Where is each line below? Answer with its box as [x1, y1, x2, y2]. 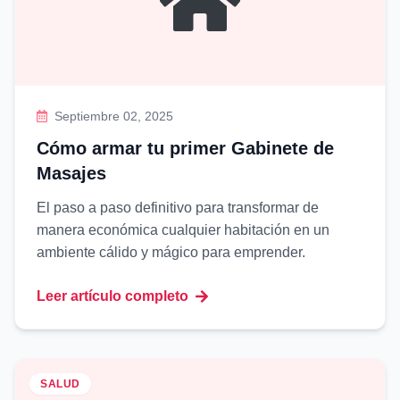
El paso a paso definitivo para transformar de [37, 200, 319, 215]
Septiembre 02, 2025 [54, 109, 174, 123]
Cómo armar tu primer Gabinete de [37, 138, 334, 158]
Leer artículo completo [37, 288, 188, 304]
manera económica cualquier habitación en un [37, 222, 329, 237]
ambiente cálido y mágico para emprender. [37, 245, 305, 260]
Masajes [37, 163, 106, 183]
